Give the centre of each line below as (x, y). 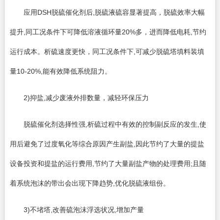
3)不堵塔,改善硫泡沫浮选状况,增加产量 (77, 209)
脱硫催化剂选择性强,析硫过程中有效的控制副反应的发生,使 (108, 124)
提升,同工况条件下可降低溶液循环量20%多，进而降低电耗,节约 (108, 32)
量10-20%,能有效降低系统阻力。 (61, 71)
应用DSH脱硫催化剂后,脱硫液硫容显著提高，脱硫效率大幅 (107, 12)
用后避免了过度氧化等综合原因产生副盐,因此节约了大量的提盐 (107, 144)
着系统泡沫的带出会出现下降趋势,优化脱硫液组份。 (90, 183)
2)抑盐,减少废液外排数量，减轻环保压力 (79, 97)
